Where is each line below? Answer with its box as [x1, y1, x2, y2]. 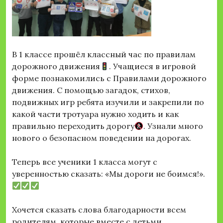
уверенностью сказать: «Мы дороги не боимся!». [12, 169, 205, 179]
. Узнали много [143, 121, 204, 131]
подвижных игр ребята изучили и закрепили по [12, 97, 204, 108]
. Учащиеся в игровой [109, 61, 197, 72]
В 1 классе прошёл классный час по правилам [12, 49, 196, 60]
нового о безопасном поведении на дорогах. [12, 133, 191, 143]
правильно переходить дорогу [12, 121, 134, 131]
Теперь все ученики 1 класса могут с [12, 157, 157, 167]
